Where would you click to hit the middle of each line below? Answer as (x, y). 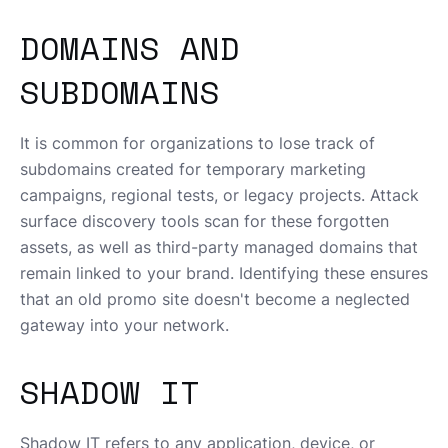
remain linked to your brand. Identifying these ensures (224, 273)
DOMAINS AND (130, 48)
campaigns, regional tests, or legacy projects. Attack (219, 195)
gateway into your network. (124, 325)
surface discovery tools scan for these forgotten (204, 221)
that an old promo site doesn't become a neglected (215, 299)
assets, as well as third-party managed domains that (219, 247)
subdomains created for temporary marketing (193, 169)
